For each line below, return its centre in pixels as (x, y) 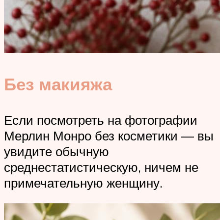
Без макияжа (58, 84)
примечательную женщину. (83, 183)
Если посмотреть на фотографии (101, 120)
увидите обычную (56, 151)
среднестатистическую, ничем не (101, 167)
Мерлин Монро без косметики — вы (109, 136)
